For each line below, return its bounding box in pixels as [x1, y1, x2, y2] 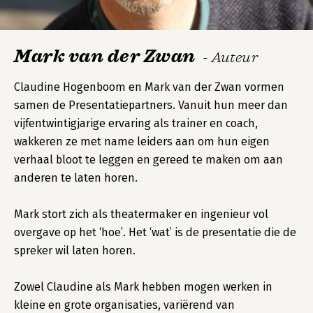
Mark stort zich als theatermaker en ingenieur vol [14, 208, 268, 221]
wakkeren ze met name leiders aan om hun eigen [14, 135, 270, 148]
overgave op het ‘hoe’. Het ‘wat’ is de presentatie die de [14, 226, 296, 239]
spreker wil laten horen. [14, 244, 136, 257]
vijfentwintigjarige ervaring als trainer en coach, [14, 117, 258, 130]
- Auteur [202, 49, 259, 66]
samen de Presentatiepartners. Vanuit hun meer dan [14, 99, 288, 112]
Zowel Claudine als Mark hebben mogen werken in [14, 280, 272, 293]
